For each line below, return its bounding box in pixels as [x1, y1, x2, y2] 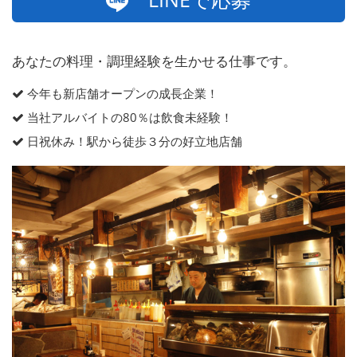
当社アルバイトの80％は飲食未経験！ [24, 109, 233, 126]
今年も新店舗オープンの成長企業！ [24, 85, 218, 102]
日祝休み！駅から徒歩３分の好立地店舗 [24, 133, 242, 150]
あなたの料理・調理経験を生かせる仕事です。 [12, 52, 296, 71]
